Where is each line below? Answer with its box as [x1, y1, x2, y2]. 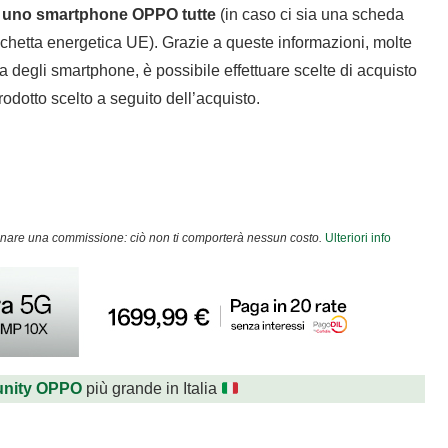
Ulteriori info [324, 231, 391, 246]
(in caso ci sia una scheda [216, 6, 404, 24]
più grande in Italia [82, 380, 222, 398]
